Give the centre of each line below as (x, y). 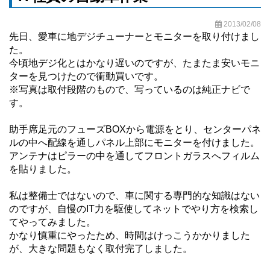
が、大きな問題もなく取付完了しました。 (101, 248)
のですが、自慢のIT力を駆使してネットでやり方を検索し (134, 209)
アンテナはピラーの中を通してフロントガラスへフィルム (134, 155)
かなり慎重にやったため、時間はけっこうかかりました (130, 235)
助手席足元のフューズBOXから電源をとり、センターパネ (135, 129)
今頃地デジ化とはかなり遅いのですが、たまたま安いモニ (134, 63)
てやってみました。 (52, 222)
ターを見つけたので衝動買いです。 (86, 76)
